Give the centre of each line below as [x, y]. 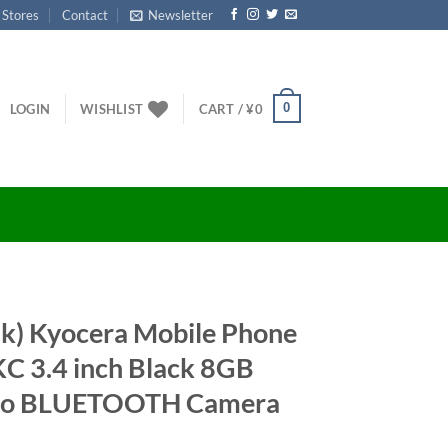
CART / [222, 108]
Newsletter [181, 15]
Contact [84, 15]
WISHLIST [112, 108]
